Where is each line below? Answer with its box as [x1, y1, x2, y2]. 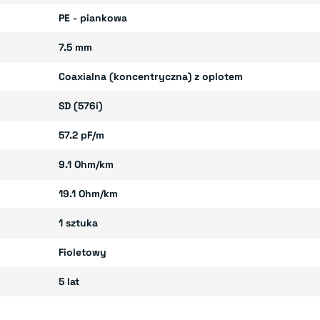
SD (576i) [59, 99, 103, 112]
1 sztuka [59, 216, 99, 229]
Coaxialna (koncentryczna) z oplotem [59, 69, 244, 83]
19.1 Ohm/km [59, 186, 119, 200]
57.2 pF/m [59, 128, 105, 141]
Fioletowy [59, 245, 107, 259]
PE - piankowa [59, 11, 128, 24]
